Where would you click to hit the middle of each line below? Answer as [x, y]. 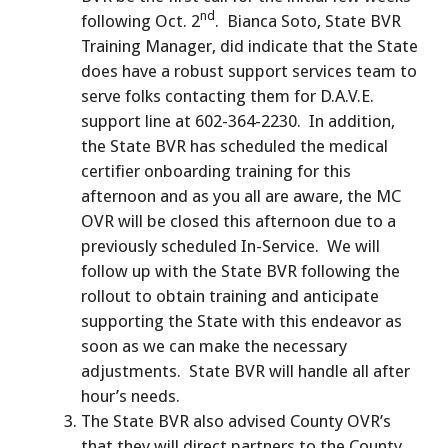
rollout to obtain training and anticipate [230, 295]
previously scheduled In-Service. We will [230, 245]
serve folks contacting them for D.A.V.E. [227, 95]
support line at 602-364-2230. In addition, [238, 120]
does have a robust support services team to [249, 70]
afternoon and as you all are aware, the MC [241, 195]
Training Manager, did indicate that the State [249, 45]
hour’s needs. [130, 395]
